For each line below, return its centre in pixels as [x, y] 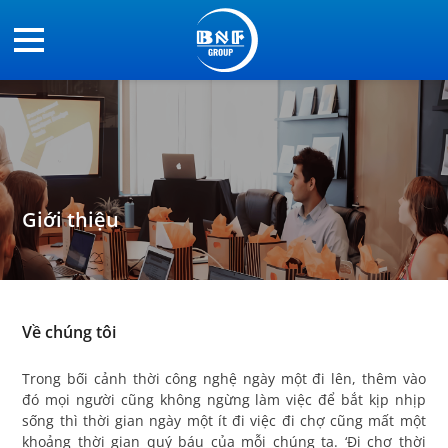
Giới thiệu [71, 219]
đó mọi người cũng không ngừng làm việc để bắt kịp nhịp [224, 399]
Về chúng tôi [69, 332]
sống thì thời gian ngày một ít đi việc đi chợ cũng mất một [224, 420]
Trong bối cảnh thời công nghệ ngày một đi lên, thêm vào [224, 378]
